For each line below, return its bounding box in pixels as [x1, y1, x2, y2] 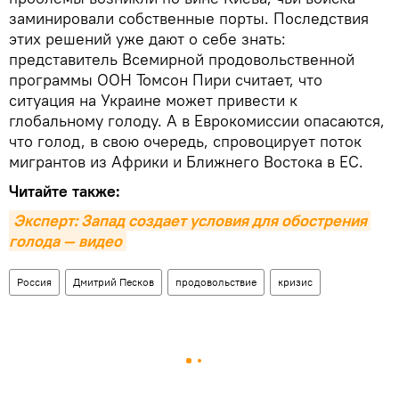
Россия [17, 274, 52, 289]
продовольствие [175, 274, 256, 289]
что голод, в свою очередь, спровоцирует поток [9, 130, 362, 151]
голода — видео [9, 230, 122, 251]
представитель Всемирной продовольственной [9, 48, 354, 69]
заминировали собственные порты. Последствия [9, 7, 369, 28]
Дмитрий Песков [73, 274, 154, 289]
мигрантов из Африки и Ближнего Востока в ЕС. [9, 151, 363, 172]
